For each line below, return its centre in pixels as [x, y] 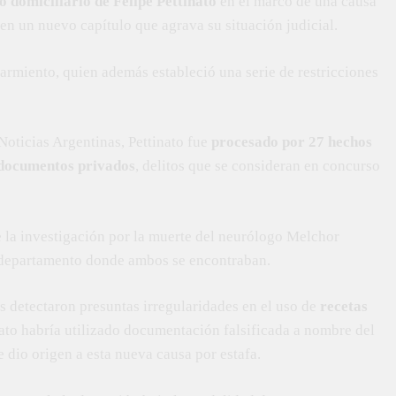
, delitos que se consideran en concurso [258, 166]
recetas [344, 306]
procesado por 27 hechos [292, 142]
